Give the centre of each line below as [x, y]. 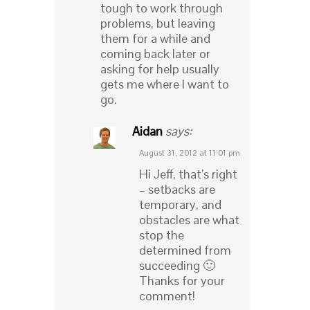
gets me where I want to [165, 84]
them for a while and [155, 39]
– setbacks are [177, 190]
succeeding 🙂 [177, 266]
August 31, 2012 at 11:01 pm [190, 153]
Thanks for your [182, 281]
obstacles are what [189, 220]
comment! [167, 296]
